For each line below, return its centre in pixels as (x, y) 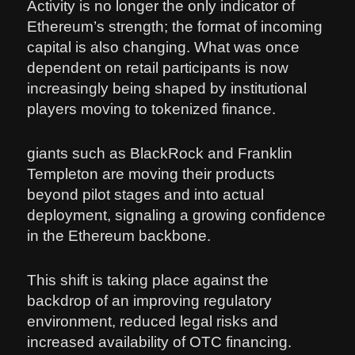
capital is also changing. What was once (164, 47)
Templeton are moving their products (151, 174)
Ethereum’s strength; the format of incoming (175, 26)
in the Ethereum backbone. (119, 236)
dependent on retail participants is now (158, 67)
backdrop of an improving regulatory (150, 301)
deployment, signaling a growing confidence (177, 216)
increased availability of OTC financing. (160, 342)
